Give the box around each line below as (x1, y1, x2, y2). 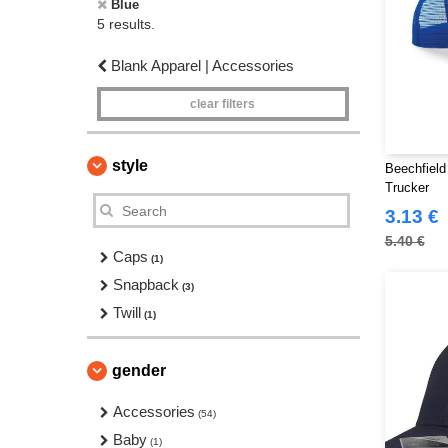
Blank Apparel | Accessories (111, 57, 294, 74)
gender (112, 362, 166, 379)
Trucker (384, 180, 429, 195)
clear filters (190, 97, 256, 111)
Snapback (113, 276, 179, 293)
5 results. (97, 16, 155, 32)
